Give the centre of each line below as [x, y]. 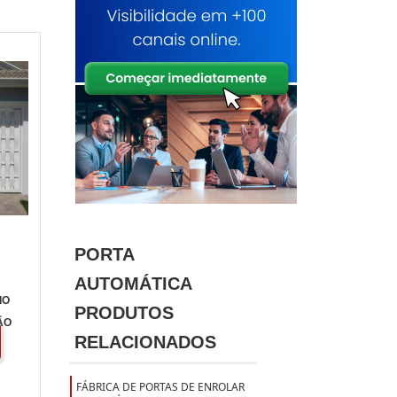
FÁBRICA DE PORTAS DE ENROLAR [160, 386]
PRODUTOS [124, 313]
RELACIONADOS [145, 343]
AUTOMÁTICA [133, 284]
